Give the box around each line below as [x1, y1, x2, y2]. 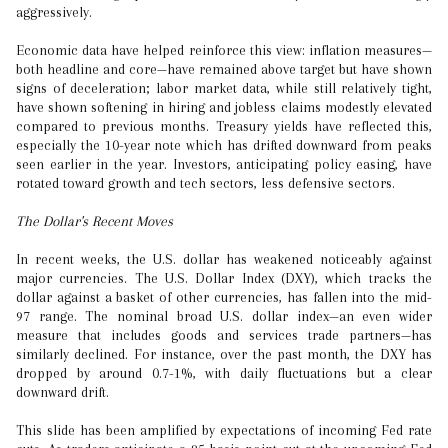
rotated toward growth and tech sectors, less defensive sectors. [16, 175, 395, 191]
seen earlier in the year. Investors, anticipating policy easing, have [16, 156, 432, 172]
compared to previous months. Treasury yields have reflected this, [16, 118, 432, 134]
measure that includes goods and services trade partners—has [16, 327, 432, 343]
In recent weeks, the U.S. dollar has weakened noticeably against [16, 251, 432, 267]
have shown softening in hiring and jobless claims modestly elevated [16, 99, 432, 115]
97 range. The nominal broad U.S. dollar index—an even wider [16, 308, 432, 324]
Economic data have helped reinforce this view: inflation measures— [16, 42, 432, 58]
